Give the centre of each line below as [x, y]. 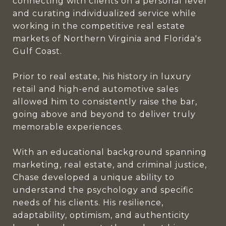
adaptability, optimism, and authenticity [101, 215]
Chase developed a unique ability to [94, 177]
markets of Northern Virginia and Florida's [107, 39]
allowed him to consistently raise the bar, [105, 102]
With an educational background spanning [110, 152]
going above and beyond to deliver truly [104, 114]
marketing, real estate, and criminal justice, [110, 165]
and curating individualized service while [104, 13]
